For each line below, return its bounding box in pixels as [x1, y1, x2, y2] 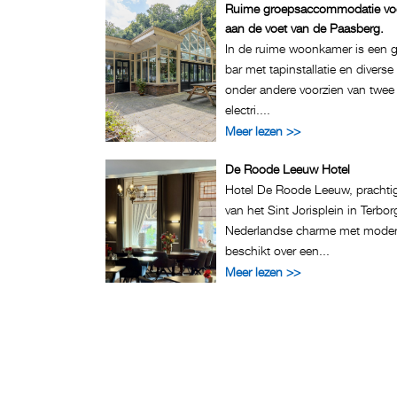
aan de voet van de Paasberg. [225, 20, 384, 35]
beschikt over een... [225, 243, 330, 258]
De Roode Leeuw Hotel [225, 161, 350, 176]
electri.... [225, 102, 270, 117]
